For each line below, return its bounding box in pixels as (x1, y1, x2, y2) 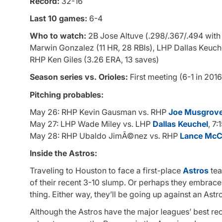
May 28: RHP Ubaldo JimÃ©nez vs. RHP (30, 130, 180, 141)
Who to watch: (30, 31, 86, 41)
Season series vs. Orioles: (30, 72, 128, 82)
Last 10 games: (30, 13, 87, 23)
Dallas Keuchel (153, 118, 208, 129)
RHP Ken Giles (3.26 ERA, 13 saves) (30, 55, 159, 65)
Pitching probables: (30, 89, 104, 100)
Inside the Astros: (30, 148, 97, 158)
